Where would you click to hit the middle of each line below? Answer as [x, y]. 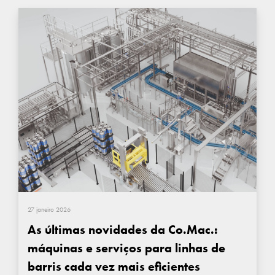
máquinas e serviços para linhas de [126, 248]
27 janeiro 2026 [49, 209]
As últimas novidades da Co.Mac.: [123, 229]
